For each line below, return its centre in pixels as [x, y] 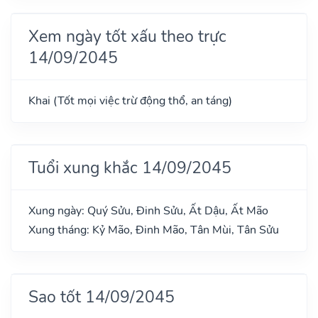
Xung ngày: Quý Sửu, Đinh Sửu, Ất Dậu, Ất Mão [148, 210]
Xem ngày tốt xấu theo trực [127, 36]
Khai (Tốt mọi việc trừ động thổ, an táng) [130, 100]
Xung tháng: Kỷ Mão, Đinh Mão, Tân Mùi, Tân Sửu [154, 230]
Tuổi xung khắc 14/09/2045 [130, 167]
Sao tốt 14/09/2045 [102, 296]
